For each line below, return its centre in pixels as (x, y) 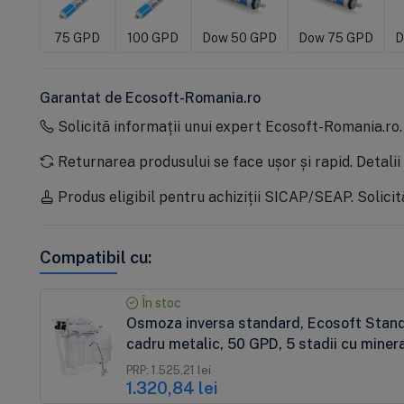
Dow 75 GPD (335, 37)
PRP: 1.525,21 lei (169, 370)
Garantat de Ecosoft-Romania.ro (150, 97)
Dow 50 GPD (239, 37)
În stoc (161, 302)
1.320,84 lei (173, 387)
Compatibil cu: (95, 257)
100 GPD (153, 37)
